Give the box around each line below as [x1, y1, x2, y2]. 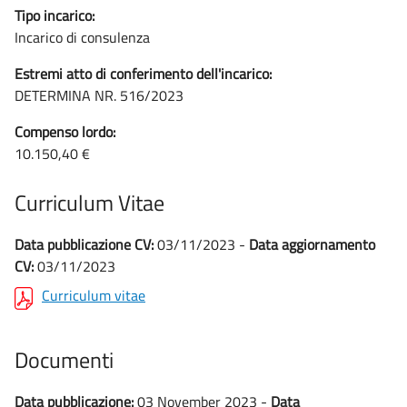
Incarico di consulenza [15, 26, 150, 48]
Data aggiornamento [249, 233, 375, 255]
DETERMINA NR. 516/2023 [15, 84, 184, 106]
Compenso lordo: [15, 121, 115, 143]
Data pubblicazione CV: [15, 233, 154, 255]
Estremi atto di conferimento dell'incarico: [15, 63, 272, 84]
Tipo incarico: [15, 5, 94, 26]
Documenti [15, 343, 114, 376]
